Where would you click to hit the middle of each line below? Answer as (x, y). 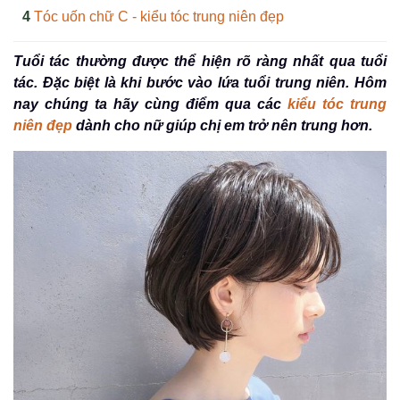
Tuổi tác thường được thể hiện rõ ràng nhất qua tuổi (200, 61)
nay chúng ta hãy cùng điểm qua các (150, 104)
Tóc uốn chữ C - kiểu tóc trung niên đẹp (159, 17)
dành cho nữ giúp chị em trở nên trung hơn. (224, 125)
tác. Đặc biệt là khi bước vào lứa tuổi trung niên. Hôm (200, 83)
